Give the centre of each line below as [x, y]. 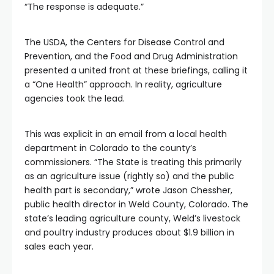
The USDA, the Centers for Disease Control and [124, 42]
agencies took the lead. [75, 98]
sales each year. [59, 246]
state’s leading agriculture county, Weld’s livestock [132, 218]
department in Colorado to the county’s [110, 148]
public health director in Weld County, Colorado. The [136, 204]
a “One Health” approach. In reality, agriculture [123, 84]
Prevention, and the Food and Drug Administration [131, 56]
